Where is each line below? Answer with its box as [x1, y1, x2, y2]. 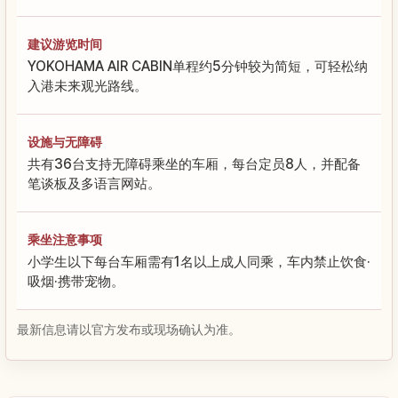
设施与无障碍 [28, 133, 102, 149]
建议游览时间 [28, 36, 102, 52]
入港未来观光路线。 [28, 76, 147, 94]
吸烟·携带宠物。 [28, 272, 124, 290]
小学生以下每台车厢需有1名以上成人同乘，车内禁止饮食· [28, 252, 370, 270]
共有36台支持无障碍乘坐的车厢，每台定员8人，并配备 [28, 155, 361, 172]
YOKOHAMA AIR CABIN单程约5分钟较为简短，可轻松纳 [28, 57, 368, 75]
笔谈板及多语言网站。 [28, 174, 161, 192]
